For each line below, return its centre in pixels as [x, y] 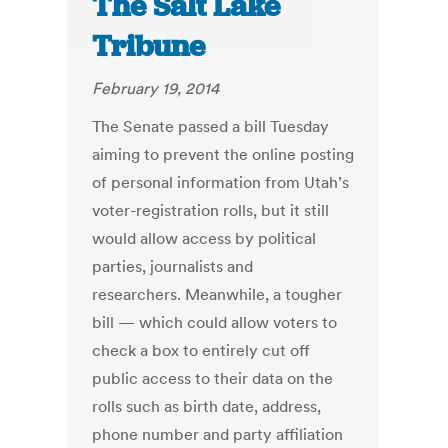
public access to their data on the [213, 378]
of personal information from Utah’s [221, 182]
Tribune [149, 46]
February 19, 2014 [156, 88]
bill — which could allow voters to [215, 322]
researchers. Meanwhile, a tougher [217, 294]
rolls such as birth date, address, [207, 406]
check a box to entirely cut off [201, 350]
